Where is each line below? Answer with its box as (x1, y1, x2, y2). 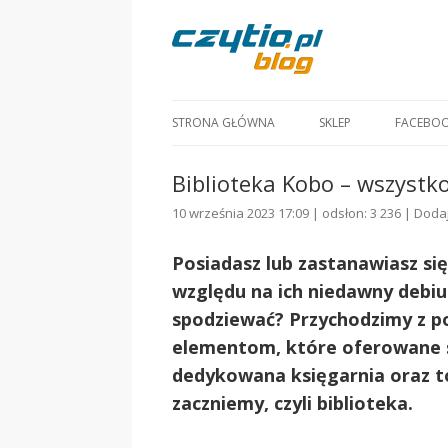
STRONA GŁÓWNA (172, 114, 275, 131)
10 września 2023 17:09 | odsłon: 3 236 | (172, 204, 414, 222)
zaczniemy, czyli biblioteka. (172, 391, 413, 415)
